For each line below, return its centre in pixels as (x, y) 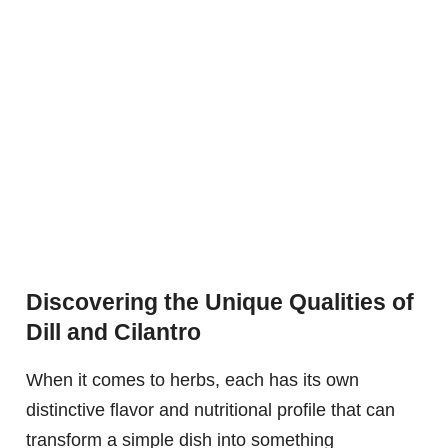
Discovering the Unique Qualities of (220, 302)
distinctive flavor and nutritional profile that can (210, 410)
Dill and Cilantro (113, 332)
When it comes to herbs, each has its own (192, 380)
